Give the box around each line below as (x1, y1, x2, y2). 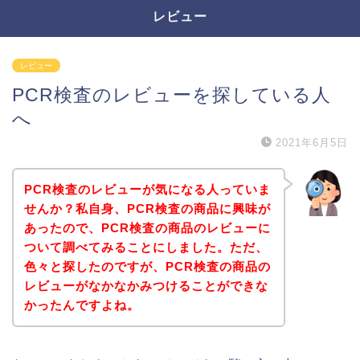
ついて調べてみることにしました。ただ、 (23, 239, 268, 254)
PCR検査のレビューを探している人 (12, 84, 331, 105)
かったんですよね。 (23, 297, 140, 312)
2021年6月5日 (276, 137, 348, 149)
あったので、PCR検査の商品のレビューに (23, 220, 271, 235)
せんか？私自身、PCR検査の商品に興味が (23, 201, 271, 215)
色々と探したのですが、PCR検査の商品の (23, 259, 271, 273)
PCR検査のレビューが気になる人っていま (23, 182, 271, 196)
